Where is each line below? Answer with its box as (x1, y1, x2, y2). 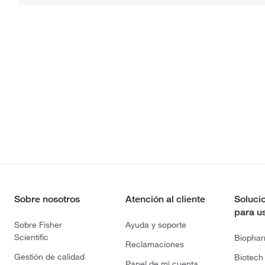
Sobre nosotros (14, 193, 80, 205)
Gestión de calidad (14, 251, 85, 262)
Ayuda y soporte (125, 219, 186, 230)
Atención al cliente (125, 193, 205, 205)
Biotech (234, 251, 264, 263)
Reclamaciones (125, 238, 184, 250)
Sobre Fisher (14, 219, 62, 230)
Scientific (14, 231, 49, 243)
